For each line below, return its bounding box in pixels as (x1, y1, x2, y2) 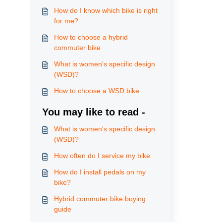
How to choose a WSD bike (54, 87, 139, 95)
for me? (54, 17, 78, 25)
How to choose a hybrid (54, 33, 128, 41)
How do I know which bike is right (54, 6, 158, 14)
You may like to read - (42, 107, 145, 117)
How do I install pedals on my (54, 168, 146, 176)
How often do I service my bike (54, 152, 150, 160)
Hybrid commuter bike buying (54, 195, 146, 203)
